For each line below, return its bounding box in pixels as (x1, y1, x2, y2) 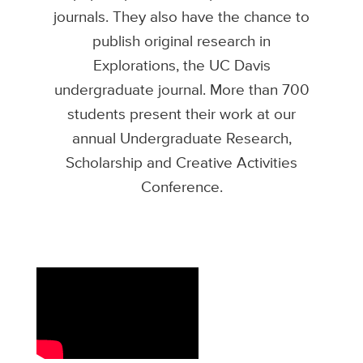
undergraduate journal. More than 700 (53, 77, 310, 100)
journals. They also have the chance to (53, 4, 310, 28)
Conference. (140, 174, 223, 198)
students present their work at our (67, 101, 296, 125)
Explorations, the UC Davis (92, 53, 271, 76)
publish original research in (92, 28, 271, 52)
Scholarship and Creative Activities (66, 150, 297, 173)
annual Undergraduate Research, (71, 126, 292, 149)
